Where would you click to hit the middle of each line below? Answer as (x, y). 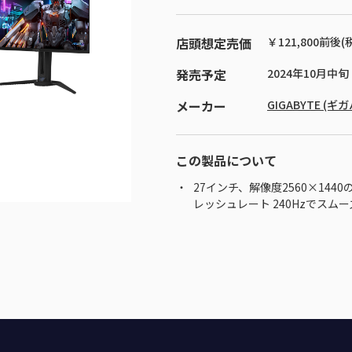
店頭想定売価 (213, 43)
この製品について (226, 160)
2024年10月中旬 (308, 73)
